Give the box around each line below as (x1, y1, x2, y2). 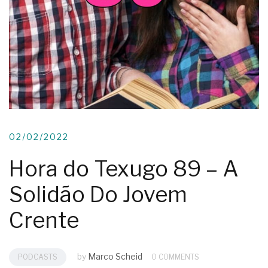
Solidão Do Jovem (9, 181, 187, 208)
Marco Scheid (88, 251, 142, 262)
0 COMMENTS (151, 252, 199, 262)
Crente (9, 207, 79, 234)
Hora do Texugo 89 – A (9, 156, 238, 182)
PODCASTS (18, 252, 57, 262)
